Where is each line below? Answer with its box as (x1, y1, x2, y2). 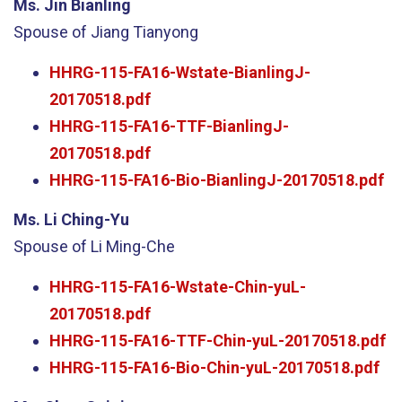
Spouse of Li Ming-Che (13, 237, 175, 256)
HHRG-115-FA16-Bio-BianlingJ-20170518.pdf (49, 170, 384, 189)
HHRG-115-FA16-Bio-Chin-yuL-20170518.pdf (49, 357, 380, 377)
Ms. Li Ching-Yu (13, 210, 129, 229)
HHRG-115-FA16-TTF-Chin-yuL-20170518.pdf (49, 330, 386, 350)
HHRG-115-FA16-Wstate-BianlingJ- (49, 62, 310, 82)
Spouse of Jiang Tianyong (13, 22, 198, 41)
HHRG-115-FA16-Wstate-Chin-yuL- (49, 276, 306, 296)
